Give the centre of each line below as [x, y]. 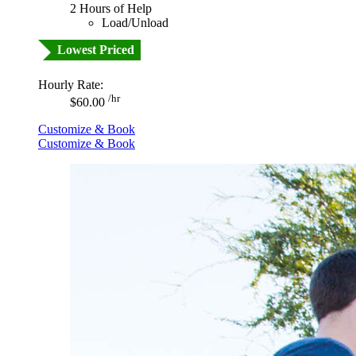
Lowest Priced [96, 49]
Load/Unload [135, 22]
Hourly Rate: [71, 84]
